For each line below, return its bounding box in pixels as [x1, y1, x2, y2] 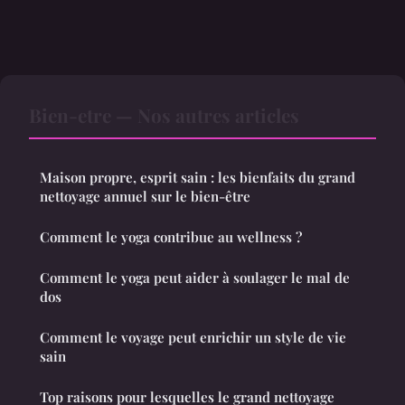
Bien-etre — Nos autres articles [29, 101, 299, 127]
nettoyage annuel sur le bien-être [40, 186, 250, 205]
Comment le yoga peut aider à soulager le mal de [40, 268, 350, 287]
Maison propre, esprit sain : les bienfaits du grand [40, 167, 355, 186]
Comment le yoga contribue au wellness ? [40, 227, 302, 246]
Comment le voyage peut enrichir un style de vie [40, 327, 346, 346]
